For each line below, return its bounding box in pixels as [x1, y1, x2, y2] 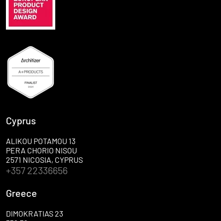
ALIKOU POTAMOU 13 [6, 136, 75, 146]
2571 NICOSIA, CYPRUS [6, 154, 83, 164]
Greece [6, 186, 37, 199]
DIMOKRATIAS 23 [6, 208, 63, 218]
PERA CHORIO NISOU [6, 145, 77, 155]
